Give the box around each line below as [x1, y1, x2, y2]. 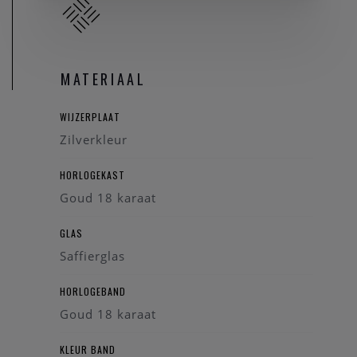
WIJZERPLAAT [60, 110, 120, 124]
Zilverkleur [60, 131, 127, 147]
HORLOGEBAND [60, 284, 126, 298]
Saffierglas [60, 248, 125, 264]
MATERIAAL [61, 69, 147, 89]
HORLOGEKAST [60, 168, 125, 182]
